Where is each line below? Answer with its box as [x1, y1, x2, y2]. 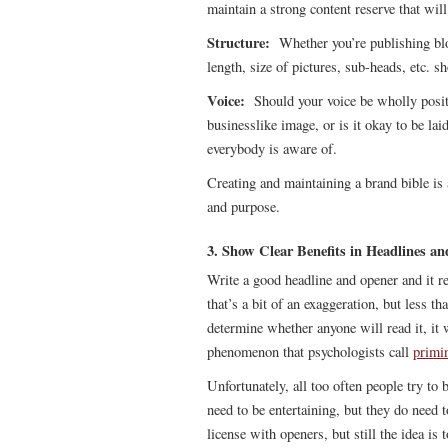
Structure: [207, 32, 274, 53]
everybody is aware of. [207, 139, 337, 158]
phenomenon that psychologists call [207, 342, 413, 361]
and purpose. [207, 197, 280, 216]
